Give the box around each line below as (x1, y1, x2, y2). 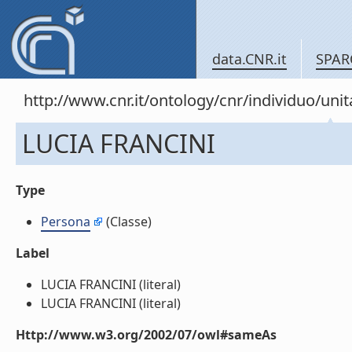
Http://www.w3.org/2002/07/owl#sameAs (16, 326, 277, 343)
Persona (41, 213, 90, 230)
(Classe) (103, 213, 152, 230)
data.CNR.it (212, 49, 287, 68)
